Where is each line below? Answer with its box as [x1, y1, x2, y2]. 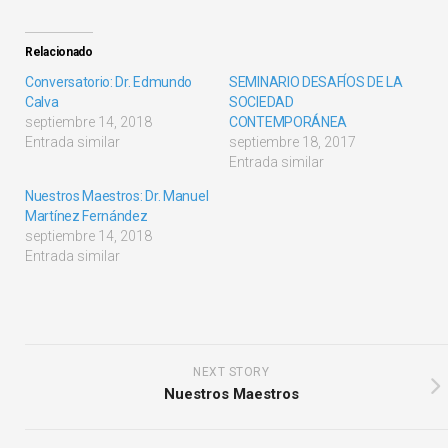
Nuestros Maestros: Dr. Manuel [25, 188, 209, 204]
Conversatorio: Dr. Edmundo [25, 74, 193, 90]
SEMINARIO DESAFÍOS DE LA [229, 74, 403, 90]
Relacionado [25, 45, 93, 59]
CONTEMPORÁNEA [229, 114, 348, 130]
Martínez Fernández [25, 208, 148, 224]
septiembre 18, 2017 [229, 134, 356, 150]
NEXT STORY [193, 365, 269, 379]
